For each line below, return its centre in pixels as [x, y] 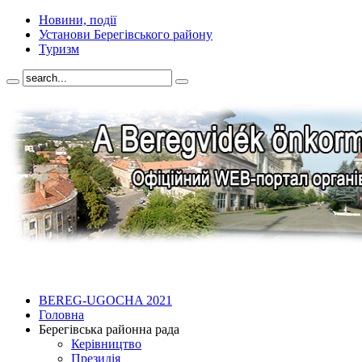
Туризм [59, 49]
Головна [61, 315]
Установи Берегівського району [126, 34]
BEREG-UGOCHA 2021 [105, 300]
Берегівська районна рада [109, 329]
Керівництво [106, 344]
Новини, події [78, 20]
